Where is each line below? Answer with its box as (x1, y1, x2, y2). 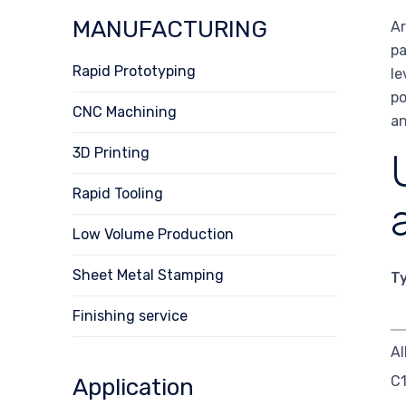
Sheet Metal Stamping (72, 266, 224, 284)
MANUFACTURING (72, 14, 267, 43)
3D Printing (72, 143, 150, 161)
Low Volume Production (72, 225, 234, 243)
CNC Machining (72, 102, 177, 121)
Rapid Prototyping (72, 62, 196, 80)
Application (72, 372, 194, 401)
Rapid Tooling (72, 184, 163, 202)
